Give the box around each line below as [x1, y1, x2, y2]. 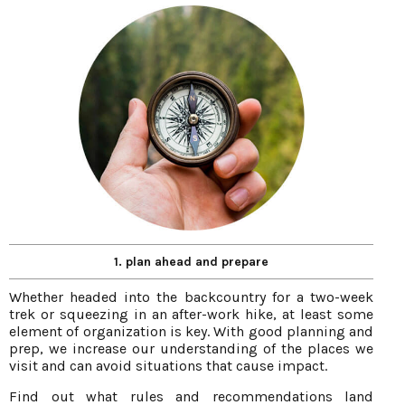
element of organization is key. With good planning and [9, 323, 373, 341]
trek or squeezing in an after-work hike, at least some [9, 306, 373, 324]
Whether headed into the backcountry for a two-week [9, 288, 373, 306]
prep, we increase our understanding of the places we [9, 340, 373, 358]
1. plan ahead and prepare [114, 254, 268, 270]
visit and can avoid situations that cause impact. [9, 357, 327, 375]
